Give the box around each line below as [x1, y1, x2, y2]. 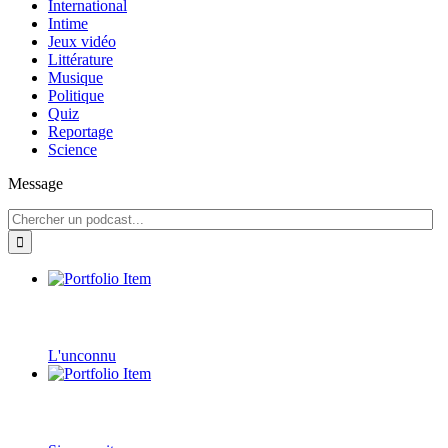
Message [8, 174, 63, 192]
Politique [48, 86, 104, 104]
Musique [48, 68, 103, 86]
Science [48, 140, 97, 158]
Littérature [48, 50, 113, 68]
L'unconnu [48, 346, 116, 364]
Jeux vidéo [48, 32, 116, 50]
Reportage [48, 122, 113, 140]
